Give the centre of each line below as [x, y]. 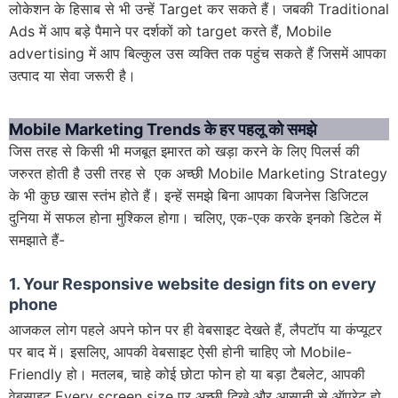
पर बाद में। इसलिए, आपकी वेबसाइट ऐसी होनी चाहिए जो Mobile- [180, 352]
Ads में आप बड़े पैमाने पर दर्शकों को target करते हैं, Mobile [170, 32]
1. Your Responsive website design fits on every [193, 284]
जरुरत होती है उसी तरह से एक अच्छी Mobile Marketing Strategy [198, 174]
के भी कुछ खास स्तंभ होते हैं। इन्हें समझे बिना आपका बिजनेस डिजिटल [189, 196]
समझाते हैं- [37, 240]
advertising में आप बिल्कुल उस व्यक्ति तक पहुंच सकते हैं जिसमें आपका [198, 54]
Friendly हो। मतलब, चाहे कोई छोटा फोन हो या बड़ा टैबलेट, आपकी [187, 374]
